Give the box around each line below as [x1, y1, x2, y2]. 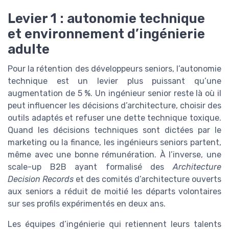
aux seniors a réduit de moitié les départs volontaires [8, 186, 221, 196]
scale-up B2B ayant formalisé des [8, 162, 173, 172]
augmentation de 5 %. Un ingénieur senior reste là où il [8, 88, 221, 98]
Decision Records [8, 174, 74, 184]
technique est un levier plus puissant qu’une [8, 76, 221, 86]
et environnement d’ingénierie [8, 26, 205, 41]
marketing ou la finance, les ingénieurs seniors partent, [8, 137, 221, 147]
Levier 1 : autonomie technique [8, 10, 205, 26]
